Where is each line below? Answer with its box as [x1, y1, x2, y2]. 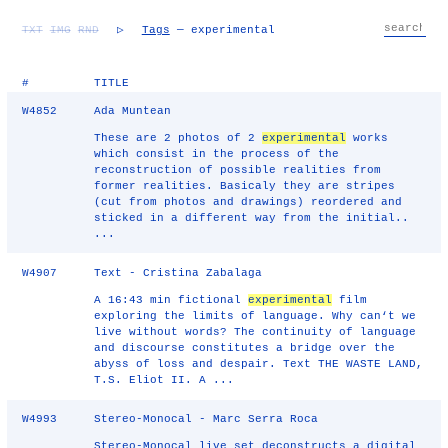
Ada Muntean [94, 105, 172, 117]
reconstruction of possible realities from [94, 164, 382, 176]
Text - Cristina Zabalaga [94, 267, 263, 279]
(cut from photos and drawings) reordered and [94, 196, 403, 208]
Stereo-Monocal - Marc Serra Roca [94, 413, 319, 425]
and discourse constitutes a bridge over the [94, 342, 396, 354]
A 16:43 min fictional [94, 294, 249, 306]
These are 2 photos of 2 [94, 132, 263, 144]
